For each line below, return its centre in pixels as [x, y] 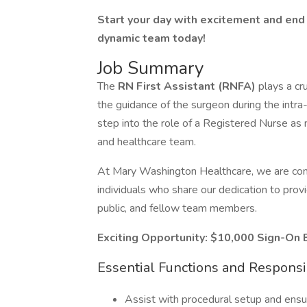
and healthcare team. [147, 142]
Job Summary [150, 68]
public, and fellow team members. [177, 208]
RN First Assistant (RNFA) [187, 86]
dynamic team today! [151, 38]
